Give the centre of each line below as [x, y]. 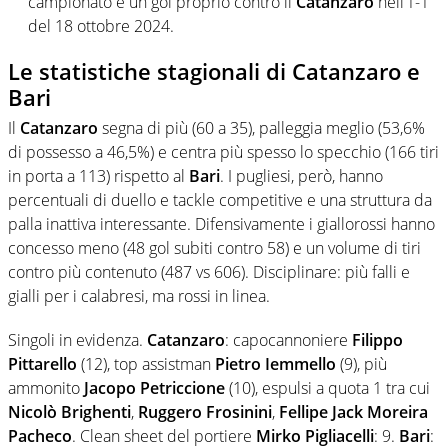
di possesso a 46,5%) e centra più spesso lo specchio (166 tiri [223, 151]
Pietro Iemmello [275, 363]
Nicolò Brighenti [69, 411]
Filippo [377, 339]
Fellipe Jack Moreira [353, 411]
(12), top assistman [146, 363]
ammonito [46, 387]
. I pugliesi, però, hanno [301, 175]
